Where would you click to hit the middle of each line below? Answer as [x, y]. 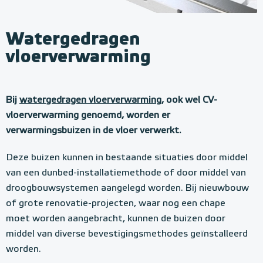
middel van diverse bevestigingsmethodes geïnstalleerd [127, 234]
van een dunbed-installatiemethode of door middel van [126, 173]
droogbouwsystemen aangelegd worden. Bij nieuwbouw [127, 188]
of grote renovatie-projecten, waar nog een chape [116, 203]
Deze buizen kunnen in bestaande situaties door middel [127, 158]
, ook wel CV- [189, 100]
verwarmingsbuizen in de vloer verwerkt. [94, 131]
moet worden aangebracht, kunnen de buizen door [116, 219]
